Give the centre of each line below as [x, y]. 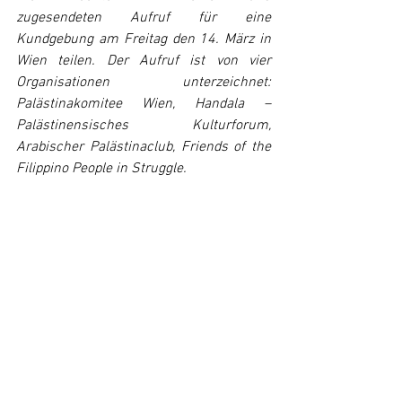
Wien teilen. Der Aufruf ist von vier [144, 61]
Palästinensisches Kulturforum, [144, 126]
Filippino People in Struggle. [101, 169]
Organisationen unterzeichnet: [144, 83]
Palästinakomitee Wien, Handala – [144, 104]
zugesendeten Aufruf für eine [144, 18]
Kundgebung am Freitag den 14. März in [144, 39]
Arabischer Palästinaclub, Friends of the [144, 147]
